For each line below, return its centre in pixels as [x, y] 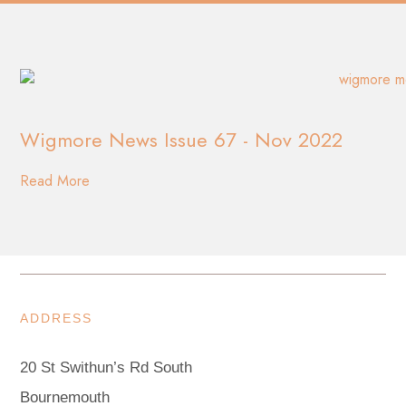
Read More [55, 180]
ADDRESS [57, 318]
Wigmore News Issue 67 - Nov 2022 [182, 139]
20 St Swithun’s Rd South [106, 367]
